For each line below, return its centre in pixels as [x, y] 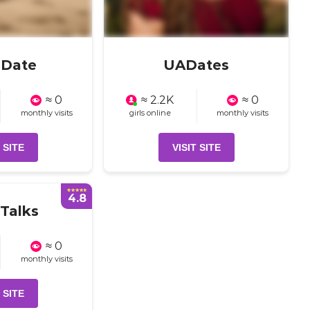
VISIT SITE [196, 148]
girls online [150, 113]
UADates [197, 65]
